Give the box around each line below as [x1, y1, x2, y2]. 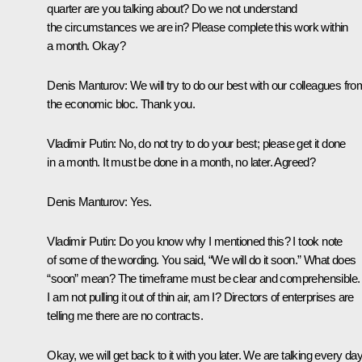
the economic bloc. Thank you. [47, 96, 195, 111]
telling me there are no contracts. [47, 308, 203, 322]
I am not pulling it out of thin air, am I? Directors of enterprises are [47, 289, 354, 304]
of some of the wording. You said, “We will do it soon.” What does [47, 252, 356, 267]
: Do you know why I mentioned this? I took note [113, 234, 343, 248]
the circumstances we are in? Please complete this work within [47, 19, 348, 34]
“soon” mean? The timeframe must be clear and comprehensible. [47, 271, 360, 285]
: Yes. [124, 194, 152, 208]
